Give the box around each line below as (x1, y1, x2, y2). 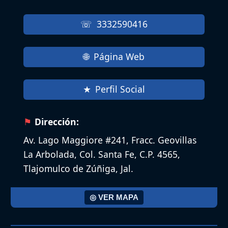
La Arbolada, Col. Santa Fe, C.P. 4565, (23, 148, 180, 160)
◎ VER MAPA (90, 193, 138, 202)
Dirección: (35, 115, 79, 128)
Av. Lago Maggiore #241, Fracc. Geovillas (23, 133, 196, 146)
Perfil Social (95, 83, 146, 96)
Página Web (93, 50, 145, 63)
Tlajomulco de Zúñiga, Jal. (23, 162, 133, 175)
